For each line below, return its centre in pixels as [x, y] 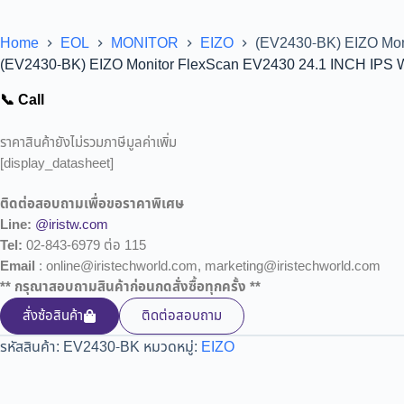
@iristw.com [72, 225]
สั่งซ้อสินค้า [53, 317]
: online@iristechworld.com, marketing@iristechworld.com [208, 267]
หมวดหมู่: [172, 348]
